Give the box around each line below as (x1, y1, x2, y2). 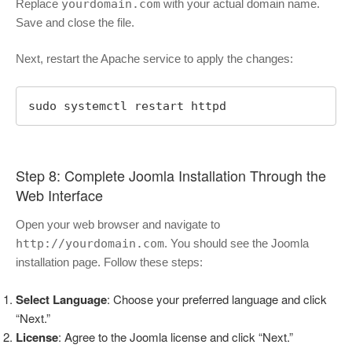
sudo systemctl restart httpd (28, 98, 226, 113)
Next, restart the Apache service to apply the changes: (16, 52, 293, 66)
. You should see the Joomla (164, 236, 309, 251)
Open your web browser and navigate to (16, 218, 220, 232)
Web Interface (16, 184, 103, 205)
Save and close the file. (16, 15, 134, 29)
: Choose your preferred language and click (107, 290, 327, 307)
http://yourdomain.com (16, 236, 164, 251)
